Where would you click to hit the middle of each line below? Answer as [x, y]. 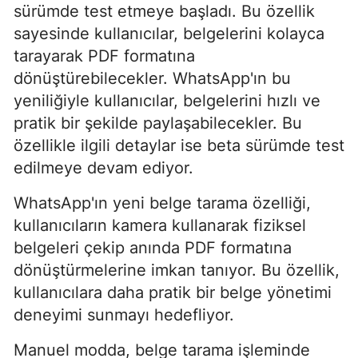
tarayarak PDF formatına [104, 56]
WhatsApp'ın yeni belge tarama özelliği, [162, 203]
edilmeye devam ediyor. [103, 167]
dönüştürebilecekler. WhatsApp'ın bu [152, 78]
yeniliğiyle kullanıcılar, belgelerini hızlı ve [167, 100]
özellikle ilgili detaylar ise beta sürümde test [179, 145]
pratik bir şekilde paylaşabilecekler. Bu [158, 123]
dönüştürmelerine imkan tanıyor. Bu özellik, [177, 270]
